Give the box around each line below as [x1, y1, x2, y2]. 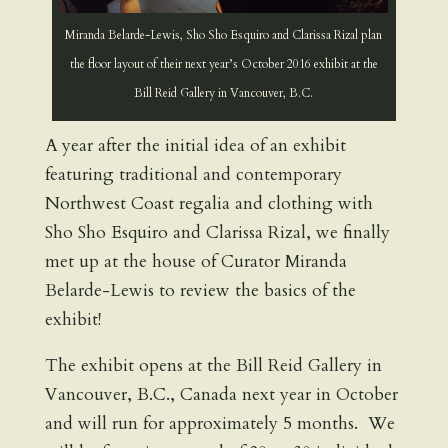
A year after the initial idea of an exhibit [44, 133, 346, 157]
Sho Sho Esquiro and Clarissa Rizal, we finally [44, 220, 390, 244]
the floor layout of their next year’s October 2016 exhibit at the [69, 55, 378, 72]
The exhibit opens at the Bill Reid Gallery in [44, 354, 382, 378]
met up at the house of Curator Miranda [44, 249, 347, 273]
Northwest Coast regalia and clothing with [44, 191, 373, 215]
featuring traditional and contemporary [44, 162, 342, 186]
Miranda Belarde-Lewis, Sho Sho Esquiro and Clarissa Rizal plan [65, 26, 383, 43]
